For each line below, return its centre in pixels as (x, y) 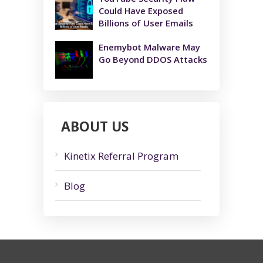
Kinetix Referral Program (121, 156)
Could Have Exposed (141, 11)
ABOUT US (95, 127)
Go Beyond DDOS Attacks (153, 60)
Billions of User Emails (146, 23)
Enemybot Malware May (149, 47)
